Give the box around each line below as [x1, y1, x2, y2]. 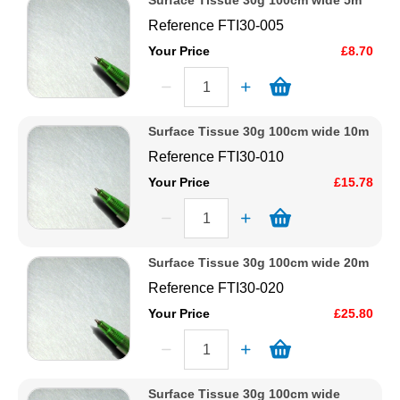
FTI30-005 [218, 18, 285, 34]
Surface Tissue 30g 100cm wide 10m [148, 124, 370, 139]
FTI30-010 [218, 149, 285, 165]
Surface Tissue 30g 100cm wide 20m [148, 255, 370, 271]
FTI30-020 [218, 280, 285, 296]
